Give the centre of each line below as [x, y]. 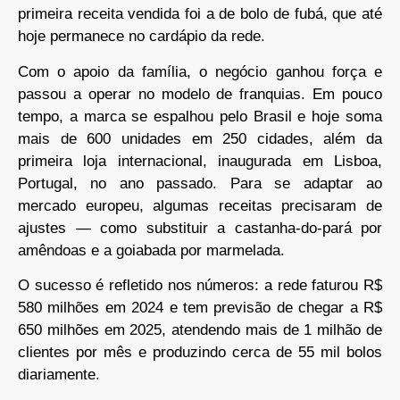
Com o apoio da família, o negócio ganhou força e [200, 71]
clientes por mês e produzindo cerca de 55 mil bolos [200, 353]
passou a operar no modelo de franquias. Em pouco [200, 94]
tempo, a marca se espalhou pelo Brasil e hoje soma [200, 116]
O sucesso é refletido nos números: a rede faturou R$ [200, 286]
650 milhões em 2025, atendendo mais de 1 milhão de [200, 330]
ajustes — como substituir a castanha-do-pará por [200, 228]
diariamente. [59, 375]
